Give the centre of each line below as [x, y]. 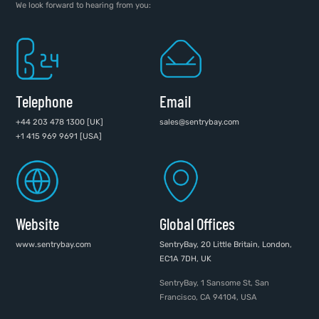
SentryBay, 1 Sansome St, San [214, 283]
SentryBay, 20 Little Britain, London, [226, 244]
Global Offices [197, 223]
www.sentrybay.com [54, 244]
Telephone [45, 101]
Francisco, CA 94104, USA [208, 297]
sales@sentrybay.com [199, 122]
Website [38, 223]
